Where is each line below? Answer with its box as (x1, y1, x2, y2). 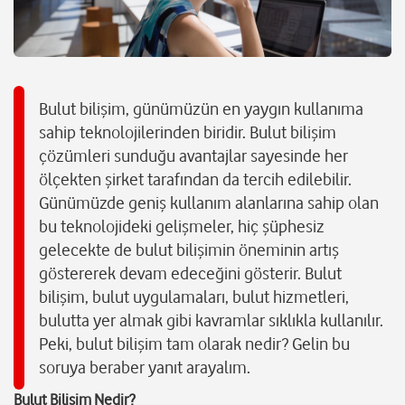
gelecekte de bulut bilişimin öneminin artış (39, 240, 339, 260)
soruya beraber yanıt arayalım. (39, 357, 250, 378)
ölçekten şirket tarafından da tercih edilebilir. (39, 169, 352, 190)
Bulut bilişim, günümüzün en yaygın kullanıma (39, 99, 363, 119)
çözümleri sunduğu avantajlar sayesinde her (39, 146, 348, 166)
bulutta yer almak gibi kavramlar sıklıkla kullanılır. (39, 310, 383, 331)
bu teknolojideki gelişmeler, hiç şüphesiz (39, 216, 325, 237)
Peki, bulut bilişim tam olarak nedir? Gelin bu (39, 334, 350, 354)
